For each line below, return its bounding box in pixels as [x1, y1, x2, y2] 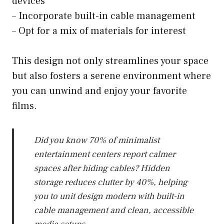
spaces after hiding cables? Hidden [34, 162, 170, 174]
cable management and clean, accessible [34, 204, 193, 216]
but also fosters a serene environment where [12, 69, 211, 83]
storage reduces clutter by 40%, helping [34, 176, 187, 188]
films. [12, 99, 37, 113]
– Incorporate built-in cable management [12, 9, 195, 23]
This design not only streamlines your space [12, 54, 208, 68]
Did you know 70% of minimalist [34, 134, 159, 146]
